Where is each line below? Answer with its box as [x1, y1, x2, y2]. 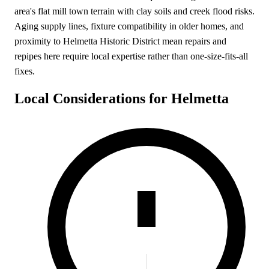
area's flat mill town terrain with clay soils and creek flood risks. [14, 5, 255, 16]
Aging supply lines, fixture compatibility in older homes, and [14, 20, 244, 31]
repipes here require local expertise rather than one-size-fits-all [14, 50, 248, 61]
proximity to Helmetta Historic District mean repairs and [14, 35, 226, 46]
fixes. [14, 65, 35, 76]
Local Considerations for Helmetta [14, 90, 229, 106]
